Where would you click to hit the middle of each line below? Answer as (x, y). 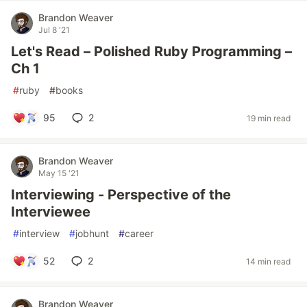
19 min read (269, 118)
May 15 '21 (59, 173)
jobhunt (92, 233)
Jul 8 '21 (54, 30)
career (139, 233)
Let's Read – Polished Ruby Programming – (151, 51)
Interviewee (51, 212)
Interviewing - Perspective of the (121, 195)
